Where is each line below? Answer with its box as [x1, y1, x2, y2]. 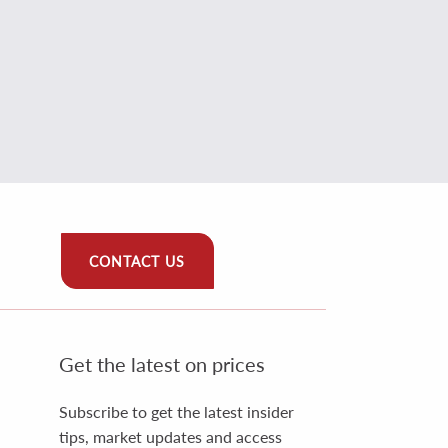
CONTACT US [89, 252, 186, 270]
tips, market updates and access [58, 426, 282, 446]
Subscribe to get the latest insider [58, 401, 294, 421]
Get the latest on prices [58, 351, 265, 376]
